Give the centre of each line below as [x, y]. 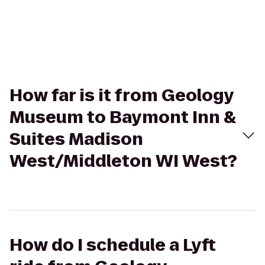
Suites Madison [76, 139]
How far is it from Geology [122, 96]
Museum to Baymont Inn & [123, 117]
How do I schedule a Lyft [113, 245]
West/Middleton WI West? [123, 161]
